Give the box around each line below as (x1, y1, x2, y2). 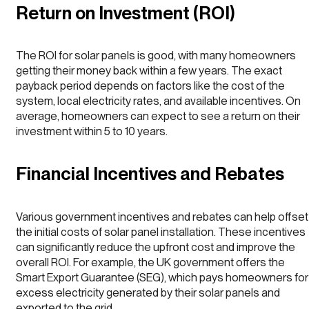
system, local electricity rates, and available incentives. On (16, 94, 301, 108)
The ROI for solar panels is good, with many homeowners (16, 48, 296, 63)
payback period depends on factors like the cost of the (16, 79, 285, 93)
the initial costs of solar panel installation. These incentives (16, 224, 306, 239)
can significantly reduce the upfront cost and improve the (16, 239, 295, 254)
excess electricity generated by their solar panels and (16, 285, 280, 299)
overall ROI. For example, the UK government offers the (16, 255, 285, 269)
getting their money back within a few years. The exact (16, 63, 282, 78)
